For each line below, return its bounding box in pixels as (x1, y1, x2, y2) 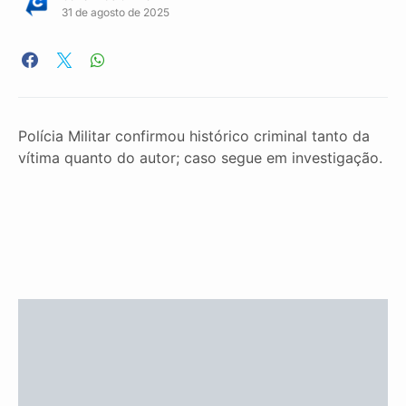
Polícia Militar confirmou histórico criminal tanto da (18, 127, 370, 146)
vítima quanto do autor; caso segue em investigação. (18, 149, 382, 168)
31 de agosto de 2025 (62, 5, 169, 20)
